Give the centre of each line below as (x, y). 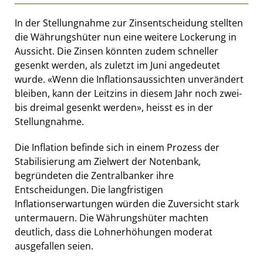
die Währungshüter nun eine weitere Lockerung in (126, 37)
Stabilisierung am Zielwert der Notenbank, (108, 161)
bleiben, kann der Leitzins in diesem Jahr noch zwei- (128, 93)
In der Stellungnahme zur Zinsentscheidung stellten (129, 23)
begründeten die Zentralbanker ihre (94, 175)
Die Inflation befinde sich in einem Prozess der (117, 147)
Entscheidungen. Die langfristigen (89, 189)
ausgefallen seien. (54, 246)
